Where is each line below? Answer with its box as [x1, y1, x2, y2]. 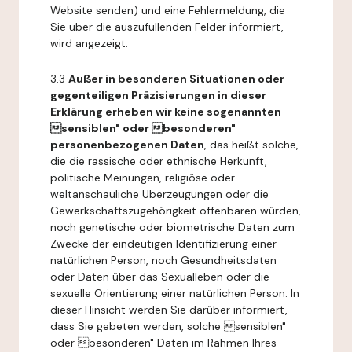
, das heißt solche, [204, 137, 299, 152]
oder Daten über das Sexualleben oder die [50, 269, 269, 284]
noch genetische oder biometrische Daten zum [50, 220, 295, 234]
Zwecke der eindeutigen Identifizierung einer [50, 236, 277, 251]
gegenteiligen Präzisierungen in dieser [50, 88, 266, 102]
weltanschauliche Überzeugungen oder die [50, 187, 269, 201]
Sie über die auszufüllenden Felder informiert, [50, 20, 284, 34]
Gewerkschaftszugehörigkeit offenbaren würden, [50, 203, 301, 218]
